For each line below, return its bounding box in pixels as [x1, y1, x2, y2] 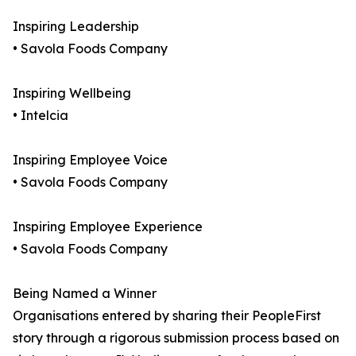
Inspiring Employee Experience [13, 219, 203, 235]
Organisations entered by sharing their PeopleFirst [13, 308, 321, 324]
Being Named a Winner [13, 285, 157, 302]
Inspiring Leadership [13, 18, 139, 35]
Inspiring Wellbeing [13, 85, 131, 102]
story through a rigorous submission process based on [13, 330, 339, 346]
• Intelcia [13, 107, 68, 124]
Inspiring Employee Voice [13, 152, 168, 168]
